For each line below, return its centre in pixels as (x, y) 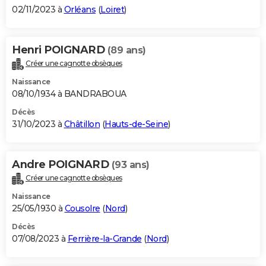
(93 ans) (130, 164)
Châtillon (82, 124)
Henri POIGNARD (60, 50)
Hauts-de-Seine (136, 124)
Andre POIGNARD (62, 164)
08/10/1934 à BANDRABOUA (69, 94)
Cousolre (82, 208)
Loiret (112, 9)
